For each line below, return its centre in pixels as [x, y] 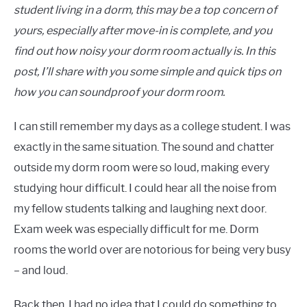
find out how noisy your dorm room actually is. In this [145, 51]
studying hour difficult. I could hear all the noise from [145, 188]
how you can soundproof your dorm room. [119, 92]
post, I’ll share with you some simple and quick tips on [147, 71]
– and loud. [41, 270]
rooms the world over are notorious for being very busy [152, 249]
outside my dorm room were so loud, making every [142, 167]
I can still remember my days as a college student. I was [152, 126]
